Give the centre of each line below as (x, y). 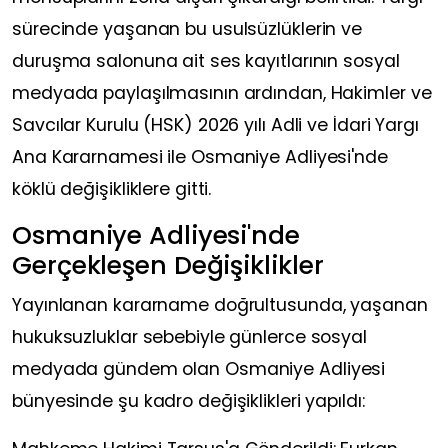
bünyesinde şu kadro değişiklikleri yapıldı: (188, 400)
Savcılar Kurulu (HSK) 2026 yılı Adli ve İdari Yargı (215, 124)
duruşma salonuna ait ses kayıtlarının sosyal (206, 60)
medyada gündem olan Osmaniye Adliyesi (199, 368)
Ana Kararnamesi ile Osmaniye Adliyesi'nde (200, 156)
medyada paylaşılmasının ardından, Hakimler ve (222, 92)
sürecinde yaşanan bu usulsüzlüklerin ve (187, 28)
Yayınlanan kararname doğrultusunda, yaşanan (220, 304)
